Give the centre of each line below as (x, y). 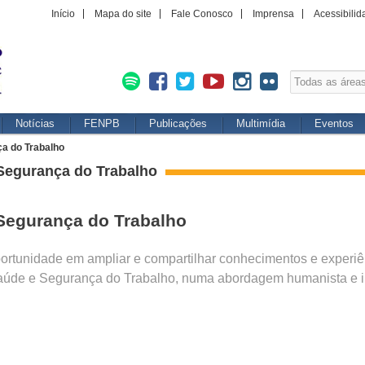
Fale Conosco (202, 14)
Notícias (35, 123)
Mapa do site (123, 14)
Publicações (178, 123)
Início (63, 14)
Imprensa (273, 14)
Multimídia (261, 123)
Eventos (334, 123)
